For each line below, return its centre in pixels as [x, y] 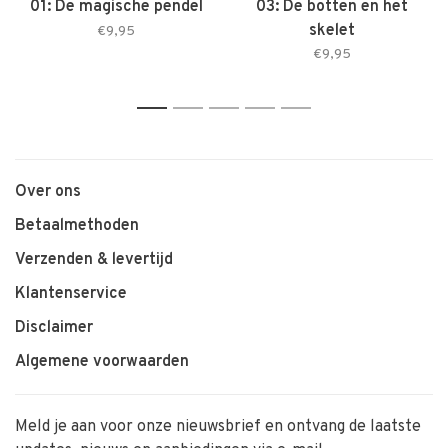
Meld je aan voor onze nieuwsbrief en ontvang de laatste [218, 427]
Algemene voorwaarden [102, 362]
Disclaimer [54, 328]
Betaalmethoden [77, 226]
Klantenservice [71, 294]
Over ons [48, 192]
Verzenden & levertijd [94, 260]
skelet [332, 31]
